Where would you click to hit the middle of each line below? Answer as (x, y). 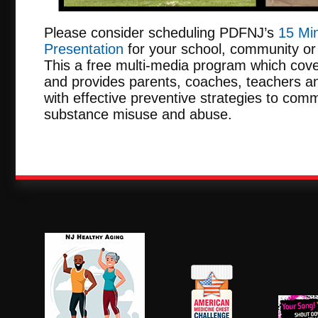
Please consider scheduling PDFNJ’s (161, 32)
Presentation (84, 49)
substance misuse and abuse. (138, 114)
